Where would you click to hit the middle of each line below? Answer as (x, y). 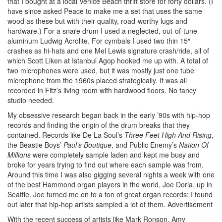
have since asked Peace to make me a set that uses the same (105, 11)
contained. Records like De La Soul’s (66, 135)
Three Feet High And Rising (168, 135)
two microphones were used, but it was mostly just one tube (101, 70)
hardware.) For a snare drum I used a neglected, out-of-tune (102, 30)
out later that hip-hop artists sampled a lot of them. (86, 204)
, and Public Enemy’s (145, 144)
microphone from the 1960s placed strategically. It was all (97, 80)
